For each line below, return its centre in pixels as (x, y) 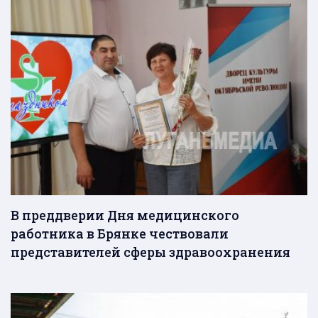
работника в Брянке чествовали (120, 234)
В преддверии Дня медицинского (125, 215)
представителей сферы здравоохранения (150, 252)
